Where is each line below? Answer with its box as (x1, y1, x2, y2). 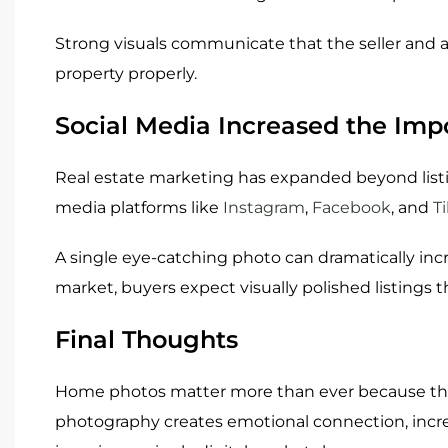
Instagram (223, 197, 305, 217)
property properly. (55, 63, 197, 83)
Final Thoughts (55, 324, 238, 354)
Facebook (312, 197, 391, 217)
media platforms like (55, 197, 223, 217)
